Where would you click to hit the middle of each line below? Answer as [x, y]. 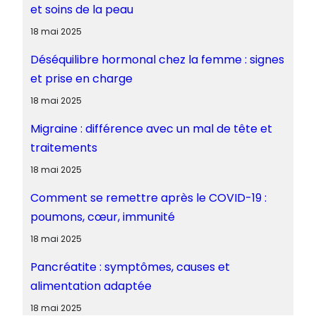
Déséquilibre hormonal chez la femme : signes [157, 59]
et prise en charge [81, 78]
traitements [63, 147]
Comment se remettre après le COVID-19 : [148, 197]
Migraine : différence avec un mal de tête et [151, 128]
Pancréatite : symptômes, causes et [130, 267]
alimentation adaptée [91, 286]
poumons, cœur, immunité [102, 217]
